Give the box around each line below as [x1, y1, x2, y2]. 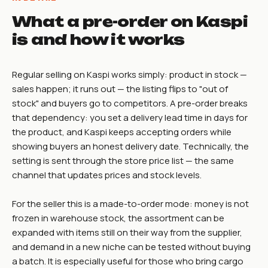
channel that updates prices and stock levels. [12, 168, 202, 181]
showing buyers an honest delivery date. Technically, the [12, 139, 249, 153]
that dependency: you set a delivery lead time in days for [12, 111, 248, 124]
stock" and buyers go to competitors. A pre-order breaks [12, 96, 248, 109]
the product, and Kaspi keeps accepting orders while [12, 125, 232, 138]
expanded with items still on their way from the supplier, [12, 226, 242, 239]
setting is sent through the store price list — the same [12, 154, 234, 167]
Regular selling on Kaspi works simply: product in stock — [12, 68, 247, 81]
